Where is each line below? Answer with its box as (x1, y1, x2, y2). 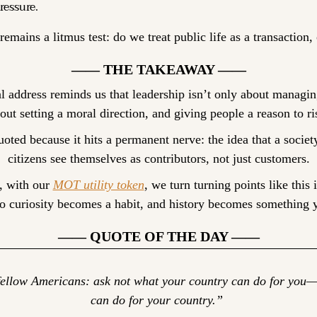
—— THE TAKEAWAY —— (71, 61, 246, 77)
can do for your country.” (91, 292, 226, 307)
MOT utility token (52, 177, 144, 192)
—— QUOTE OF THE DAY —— (57, 228, 260, 244)
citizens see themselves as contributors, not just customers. (7, 151, 310, 166)
